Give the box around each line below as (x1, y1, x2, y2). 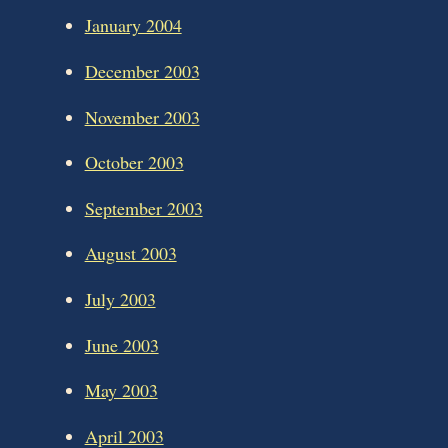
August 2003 (84, 241, 177, 266)
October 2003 (84, 150, 184, 175)
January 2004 (84, 13, 182, 38)
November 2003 (84, 104, 200, 129)
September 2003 (84, 195, 203, 220)
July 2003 (84, 287, 156, 312)
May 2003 (84, 378, 158, 403)
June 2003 (84, 332, 159, 357)
